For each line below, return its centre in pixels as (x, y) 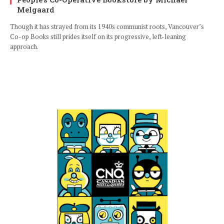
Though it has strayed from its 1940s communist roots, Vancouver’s (107, 27)
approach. (24, 47)
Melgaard (36, 10)
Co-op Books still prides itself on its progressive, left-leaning (98, 37)
